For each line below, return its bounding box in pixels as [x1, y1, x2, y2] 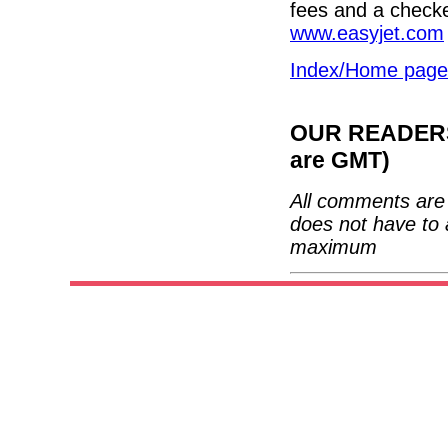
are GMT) [290, 147, 390, 174]
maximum [290, 235, 377, 258]
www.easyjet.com [290, 22, 444, 45]
